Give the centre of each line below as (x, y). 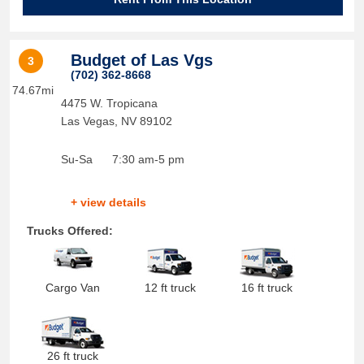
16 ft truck (267, 288)
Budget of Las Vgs (141, 60)
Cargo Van (73, 288)
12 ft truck (170, 288)
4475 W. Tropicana (109, 103)
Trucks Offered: (69, 231)
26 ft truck (73, 356)
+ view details (108, 202)
